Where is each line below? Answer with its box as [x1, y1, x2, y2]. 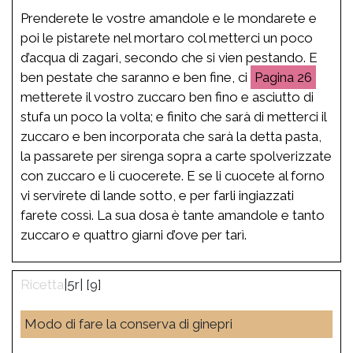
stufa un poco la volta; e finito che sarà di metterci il [20, 108, 326, 124]
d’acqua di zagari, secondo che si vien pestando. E [20, 49, 318, 65]
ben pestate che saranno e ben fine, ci [20, 69, 251, 85]
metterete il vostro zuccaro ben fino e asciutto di [20, 88, 314, 105]
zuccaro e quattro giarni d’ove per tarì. [20, 226, 247, 243]
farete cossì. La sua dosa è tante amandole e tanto [20, 206, 325, 223]
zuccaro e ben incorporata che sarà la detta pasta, [20, 128, 321, 144]
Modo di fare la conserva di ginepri [24, 315, 232, 332]
